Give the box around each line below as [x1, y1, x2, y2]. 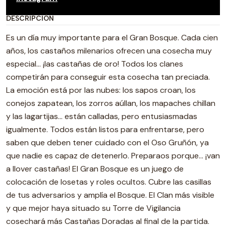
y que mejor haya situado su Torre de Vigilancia [6, 203, 181, 213]
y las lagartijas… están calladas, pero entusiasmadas [6, 111, 197, 122]
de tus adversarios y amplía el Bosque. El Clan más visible [6, 190, 214, 200]
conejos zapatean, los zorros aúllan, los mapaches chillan [6, 98, 215, 108]
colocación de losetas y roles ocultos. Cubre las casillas [6, 177, 211, 187]
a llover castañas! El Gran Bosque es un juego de [6, 163, 184, 174]
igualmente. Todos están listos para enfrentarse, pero [6, 124, 204, 135]
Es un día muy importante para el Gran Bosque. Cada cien [6, 32, 218, 43]
